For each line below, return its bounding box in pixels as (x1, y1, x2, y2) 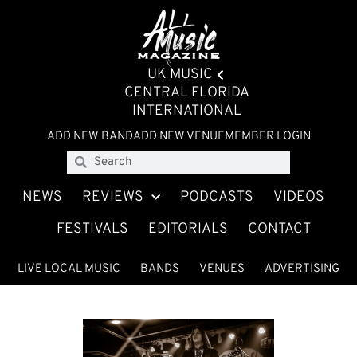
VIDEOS (273, 188, 325, 206)
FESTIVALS (56, 220, 128, 238)
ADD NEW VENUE (132, 129, 225, 144)
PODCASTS (180, 188, 254, 206)
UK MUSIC (147, 65, 214, 84)
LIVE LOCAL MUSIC (18, 261, 120, 277)
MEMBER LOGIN (224, 129, 311, 144)
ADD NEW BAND (46, 129, 133, 144)
